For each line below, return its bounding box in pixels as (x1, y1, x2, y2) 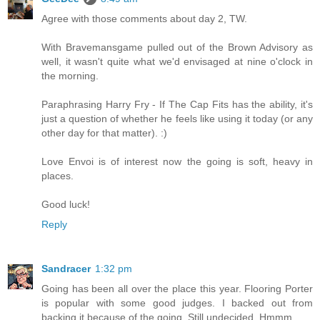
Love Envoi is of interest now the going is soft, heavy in (41, 155, 313, 167)
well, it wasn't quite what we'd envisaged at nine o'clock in (41, 55, 313, 67)
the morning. (41, 69, 99, 81)
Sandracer (41, 262, 91, 274)
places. (41, 169, 74, 181)
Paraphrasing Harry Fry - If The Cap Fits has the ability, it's (41, 98, 313, 110)
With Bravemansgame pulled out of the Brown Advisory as (41, 41, 313, 53)
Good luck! (41, 198, 90, 210)
